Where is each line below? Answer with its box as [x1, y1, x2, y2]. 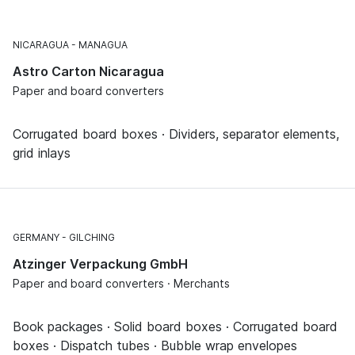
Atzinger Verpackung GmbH [13, 255, 188, 272]
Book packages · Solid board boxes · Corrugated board [13, 318, 338, 334]
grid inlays [13, 144, 71, 161]
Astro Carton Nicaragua [13, 63, 164, 79]
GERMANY [13, 231, 59, 243]
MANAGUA [78, 38, 128, 51]
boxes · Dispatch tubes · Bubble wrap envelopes [13, 337, 297, 353]
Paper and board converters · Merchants [13, 276, 230, 290]
